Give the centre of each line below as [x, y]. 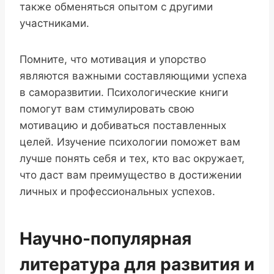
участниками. [54, 24]
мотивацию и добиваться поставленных [123, 126]
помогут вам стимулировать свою [107, 109]
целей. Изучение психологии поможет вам [130, 142]
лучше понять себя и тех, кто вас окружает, [132, 159]
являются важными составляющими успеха [133, 76]
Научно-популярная [106, 239]
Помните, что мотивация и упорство [113, 60]
